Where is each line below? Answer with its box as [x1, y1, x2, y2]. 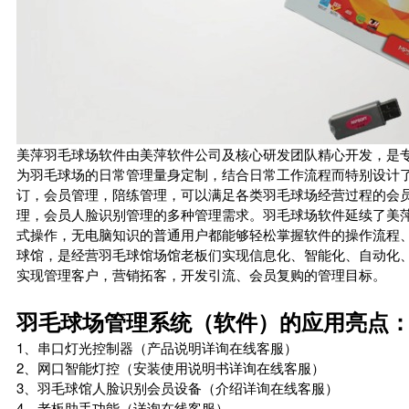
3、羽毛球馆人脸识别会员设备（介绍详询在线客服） [16, 378, 339, 397]
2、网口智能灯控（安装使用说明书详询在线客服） [16, 358, 325, 377]
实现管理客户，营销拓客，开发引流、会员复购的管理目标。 [16, 265, 386, 284]
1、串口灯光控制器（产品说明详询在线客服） [16, 338, 298, 357]
